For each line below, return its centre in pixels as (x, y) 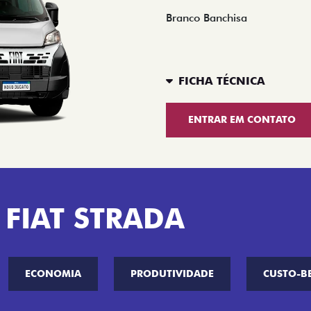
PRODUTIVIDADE (172, 273)
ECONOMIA (53, 273)
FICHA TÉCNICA (222, 81)
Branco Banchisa (207, 17)
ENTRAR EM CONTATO (242, 120)
